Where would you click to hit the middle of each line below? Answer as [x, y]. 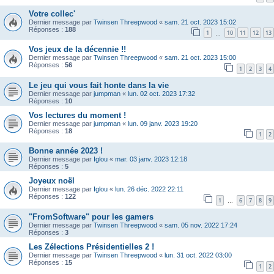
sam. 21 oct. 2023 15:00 [200, 58]
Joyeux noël [52, 181]
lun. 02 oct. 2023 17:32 [161, 93]
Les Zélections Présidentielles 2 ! [91, 247]
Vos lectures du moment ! [77, 115]
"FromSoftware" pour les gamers [91, 217]
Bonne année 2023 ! [66, 151]
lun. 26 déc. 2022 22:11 [149, 189]
